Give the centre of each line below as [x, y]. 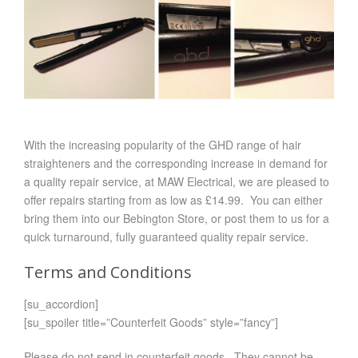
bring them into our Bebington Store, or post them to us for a [177, 218]
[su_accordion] [61, 303]
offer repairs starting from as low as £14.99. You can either [173, 199]
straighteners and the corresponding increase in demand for [176, 163]
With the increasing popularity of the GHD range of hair [163, 144]
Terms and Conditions [108, 272]
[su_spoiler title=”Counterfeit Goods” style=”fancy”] [151, 322]
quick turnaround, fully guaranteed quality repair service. [166, 236]
